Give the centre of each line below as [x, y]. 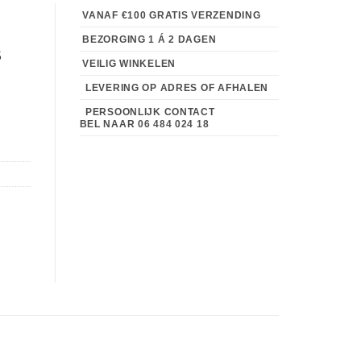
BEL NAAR [108, 124]
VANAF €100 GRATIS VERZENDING [170, 16]
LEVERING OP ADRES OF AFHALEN [174, 88]
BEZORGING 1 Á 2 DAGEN [148, 40]
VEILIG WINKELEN [128, 64]
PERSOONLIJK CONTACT [147, 112]
